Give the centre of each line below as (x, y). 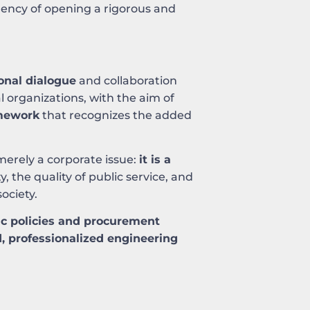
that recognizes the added (116, 115)
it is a (155, 159)
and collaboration (127, 80)
